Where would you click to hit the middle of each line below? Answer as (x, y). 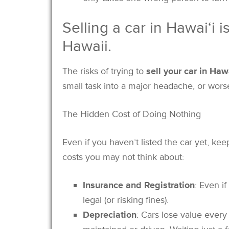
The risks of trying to (104, 71)
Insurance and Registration (139, 185)
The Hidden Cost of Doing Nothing (132, 114)
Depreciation (110, 214)
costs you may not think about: (123, 157)
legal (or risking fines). (126, 200)
